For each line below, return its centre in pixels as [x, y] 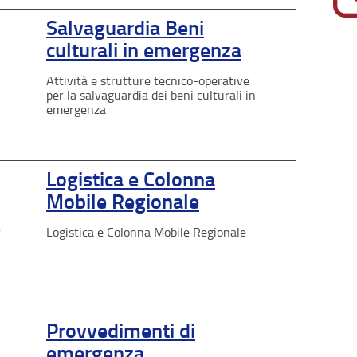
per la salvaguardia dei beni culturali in [151, 95]
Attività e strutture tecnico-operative [148, 80]
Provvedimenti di [121, 331]
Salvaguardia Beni [125, 28]
